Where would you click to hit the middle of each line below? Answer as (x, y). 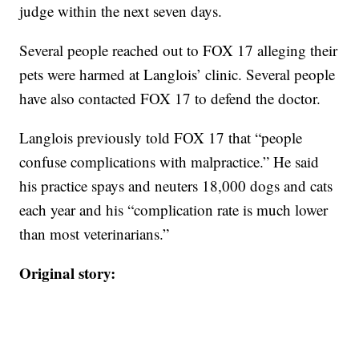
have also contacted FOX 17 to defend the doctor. (170, 99)
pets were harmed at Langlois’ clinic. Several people (177, 75)
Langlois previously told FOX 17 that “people (161, 138)
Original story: (68, 273)
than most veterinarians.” (95, 234)
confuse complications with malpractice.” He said (169, 162)
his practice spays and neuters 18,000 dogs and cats (176, 186)
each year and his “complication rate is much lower (174, 210)
